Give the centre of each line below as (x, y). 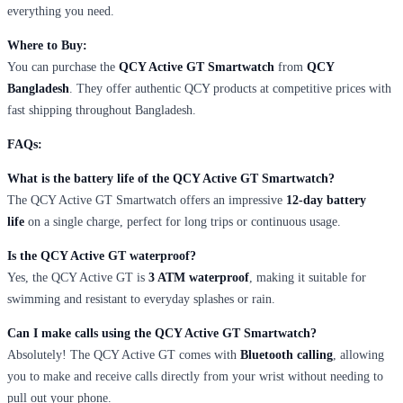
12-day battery (326, 200)
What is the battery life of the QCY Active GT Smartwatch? (171, 178)
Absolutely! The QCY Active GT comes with (124, 354)
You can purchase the (63, 67)
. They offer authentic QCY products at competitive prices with (230, 88)
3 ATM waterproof (199, 277)
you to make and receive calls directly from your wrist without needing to (195, 376)
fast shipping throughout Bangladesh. (102, 110)
